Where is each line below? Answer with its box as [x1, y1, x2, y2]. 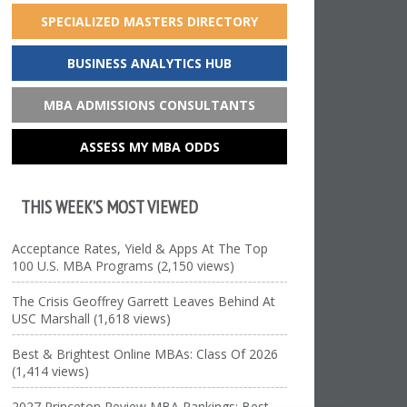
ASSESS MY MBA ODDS [79, 138, 220, 155]
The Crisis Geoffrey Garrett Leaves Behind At [12, 293, 276, 310]
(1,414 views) [12, 362, 90, 380]
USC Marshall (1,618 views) [12, 310, 172, 327]
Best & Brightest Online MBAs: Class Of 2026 [12, 345, 279, 362]
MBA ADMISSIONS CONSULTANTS [44, 96, 256, 114]
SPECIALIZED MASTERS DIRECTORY [41, 13, 259, 30]
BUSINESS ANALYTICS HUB [67, 55, 233, 72]
